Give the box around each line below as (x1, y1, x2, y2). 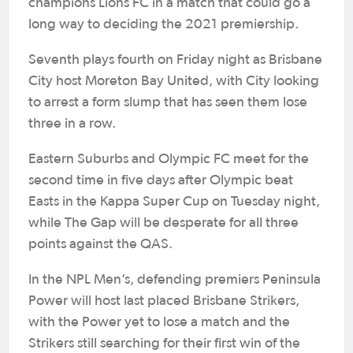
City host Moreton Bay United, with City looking (28, 74, 319, 88)
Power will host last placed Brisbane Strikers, (28, 294, 299, 308)
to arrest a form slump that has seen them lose (28, 95, 307, 110)
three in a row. (28, 117, 116, 131)
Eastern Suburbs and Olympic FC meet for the (28, 152, 309, 166)
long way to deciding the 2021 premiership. (28, 17, 299, 32)
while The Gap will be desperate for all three (28, 216, 299, 230)
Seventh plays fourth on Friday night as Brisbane (28, 53, 322, 67)
